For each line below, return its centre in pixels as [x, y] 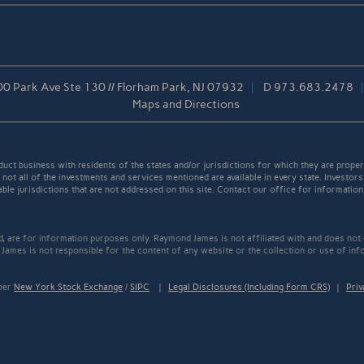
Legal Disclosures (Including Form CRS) [249, 288]
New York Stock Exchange [69, 288]
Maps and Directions [186, 105]
